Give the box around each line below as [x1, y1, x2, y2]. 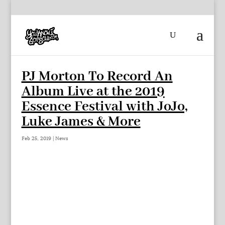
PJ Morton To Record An [21, 68, 173, 85]
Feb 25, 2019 [21, 135, 51, 142]
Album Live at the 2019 [21, 83, 165, 100]
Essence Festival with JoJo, [21, 98, 188, 116]
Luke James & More [21, 113, 141, 131]
